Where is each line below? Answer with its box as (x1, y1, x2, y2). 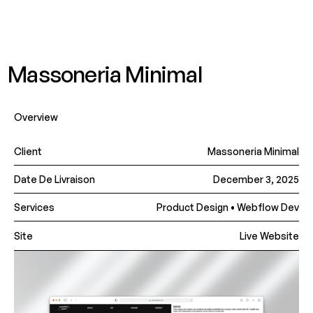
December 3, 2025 (213, 173, 300, 185)
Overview (13, 111, 58, 123)
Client (13, 145, 42, 157)
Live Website (240, 230, 300, 242)
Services (13, 201, 54, 213)
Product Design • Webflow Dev (156, 201, 300, 213)
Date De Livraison (13, 173, 95, 185)
